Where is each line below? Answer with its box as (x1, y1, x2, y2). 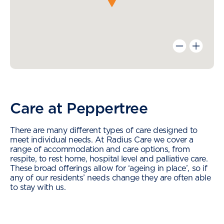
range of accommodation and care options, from (10, 145, 190, 153)
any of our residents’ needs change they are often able (10, 173, 211, 182)
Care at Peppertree (10, 98, 148, 117)
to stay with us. (10, 183, 66, 191)
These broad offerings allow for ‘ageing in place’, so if (10, 164, 207, 172)
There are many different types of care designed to (10, 126, 197, 134)
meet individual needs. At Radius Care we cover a (10, 135, 193, 144)
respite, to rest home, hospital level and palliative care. (10, 154, 208, 163)
